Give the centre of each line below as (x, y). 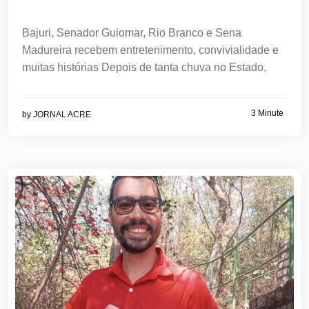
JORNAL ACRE (62, 114)
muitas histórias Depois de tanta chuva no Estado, (144, 67)
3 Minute (267, 113)
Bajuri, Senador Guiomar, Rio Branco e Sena (132, 32)
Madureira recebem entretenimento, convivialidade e (150, 50)
